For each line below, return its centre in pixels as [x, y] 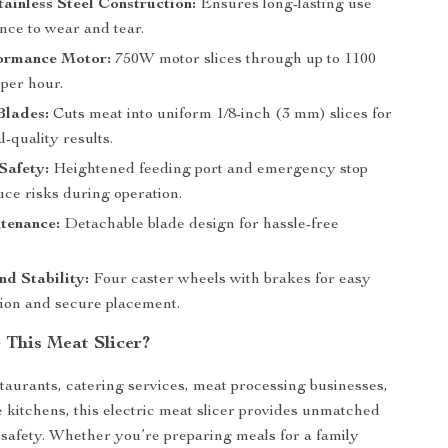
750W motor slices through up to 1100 [244, 60]
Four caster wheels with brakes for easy [230, 280]
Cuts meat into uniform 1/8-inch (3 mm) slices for [221, 115]
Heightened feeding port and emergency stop [209, 170]
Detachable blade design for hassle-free [200, 225]
